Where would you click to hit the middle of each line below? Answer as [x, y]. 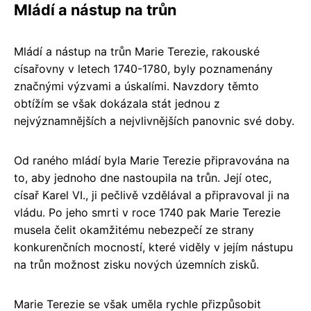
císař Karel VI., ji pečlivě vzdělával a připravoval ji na [152, 195]
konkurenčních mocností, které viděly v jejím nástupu [153, 247]
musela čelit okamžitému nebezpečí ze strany [134, 230]
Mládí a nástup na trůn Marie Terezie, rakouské [137, 52]
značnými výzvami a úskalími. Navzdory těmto [136, 86]
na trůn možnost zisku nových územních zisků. [136, 265]
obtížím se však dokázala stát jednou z [117, 104]
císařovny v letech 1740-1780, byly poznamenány [143, 69]
